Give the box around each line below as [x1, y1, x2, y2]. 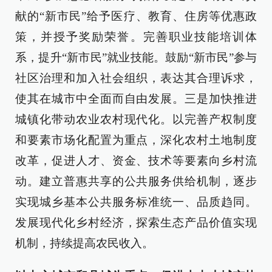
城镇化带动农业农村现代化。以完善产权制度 [15, 112, 257, 126]
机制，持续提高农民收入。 [15, 236, 154, 250]
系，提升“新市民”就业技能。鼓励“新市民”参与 [15, 50, 257, 64]
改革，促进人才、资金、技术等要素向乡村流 [15, 154, 257, 167]
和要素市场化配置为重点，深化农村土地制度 [15, 133, 257, 146]
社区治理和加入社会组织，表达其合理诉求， [15, 71, 257, 84]
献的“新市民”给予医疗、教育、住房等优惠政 [15, 9, 257, 22]
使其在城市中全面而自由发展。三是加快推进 [15, 92, 257, 105]
